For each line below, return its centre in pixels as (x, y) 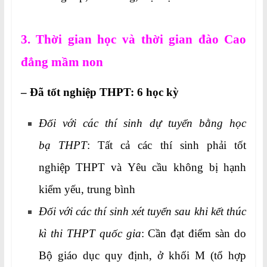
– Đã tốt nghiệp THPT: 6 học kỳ (100, 92)
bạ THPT (63, 145)
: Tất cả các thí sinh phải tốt (167, 145)
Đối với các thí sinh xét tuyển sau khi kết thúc (142, 212)
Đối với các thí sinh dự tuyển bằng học (142, 123)
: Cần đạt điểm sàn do (194, 234)
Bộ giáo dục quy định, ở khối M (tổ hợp (142, 256)
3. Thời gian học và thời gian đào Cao (133, 40)
